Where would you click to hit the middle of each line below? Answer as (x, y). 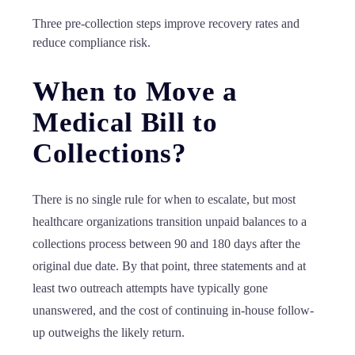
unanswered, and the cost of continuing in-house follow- (173, 310)
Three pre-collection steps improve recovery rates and (166, 23)
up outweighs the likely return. (109, 332)
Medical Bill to (125, 122)
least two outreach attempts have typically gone (150, 288)
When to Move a (135, 92)
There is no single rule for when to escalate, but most (164, 199)
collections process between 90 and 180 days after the (166, 244)
